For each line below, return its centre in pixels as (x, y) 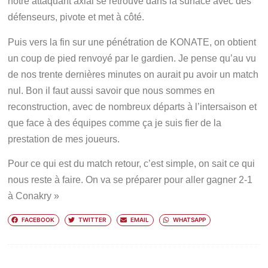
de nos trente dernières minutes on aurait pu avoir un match (133, 74)
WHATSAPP (189, 220)
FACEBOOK (38, 220)
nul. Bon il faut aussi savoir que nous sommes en (112, 90)
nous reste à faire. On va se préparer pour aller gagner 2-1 (130, 179)
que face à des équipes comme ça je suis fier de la (115, 123)
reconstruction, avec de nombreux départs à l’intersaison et (133, 106)
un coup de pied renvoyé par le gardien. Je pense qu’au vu (132, 58)
